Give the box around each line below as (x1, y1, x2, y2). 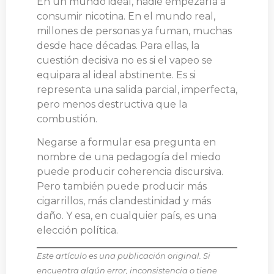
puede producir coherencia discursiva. (37, 166, 223, 178)
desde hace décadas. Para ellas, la (37, 39, 199, 51)
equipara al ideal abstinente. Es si (37, 68, 196, 81)
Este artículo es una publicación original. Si (37, 250, 210, 261)
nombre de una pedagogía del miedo (37, 151, 221, 163)
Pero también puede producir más (37, 180, 207, 193)
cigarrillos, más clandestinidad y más (37, 195, 211, 207)
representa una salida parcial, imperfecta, (37, 83, 237, 95)
